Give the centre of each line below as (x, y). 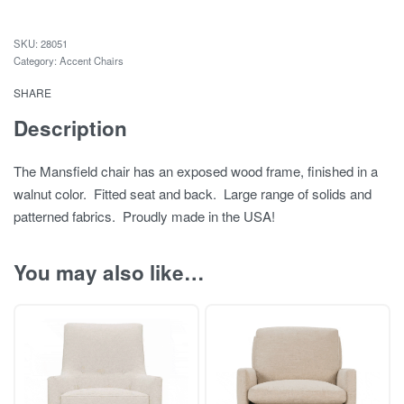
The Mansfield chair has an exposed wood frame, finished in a (196, 170)
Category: (37, 60)
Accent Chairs (92, 60)
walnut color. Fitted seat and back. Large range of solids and (193, 193)
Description (70, 128)
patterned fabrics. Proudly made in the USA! (144, 216)
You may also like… (109, 273)
